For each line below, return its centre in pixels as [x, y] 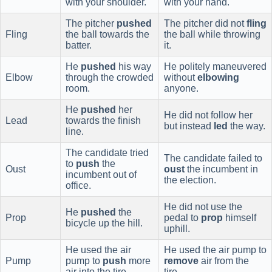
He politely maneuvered [215, 66]
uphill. [177, 228]
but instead [189, 126]
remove [181, 260]
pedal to [182, 217]
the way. [246, 126]
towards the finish [103, 120]
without [181, 77]
